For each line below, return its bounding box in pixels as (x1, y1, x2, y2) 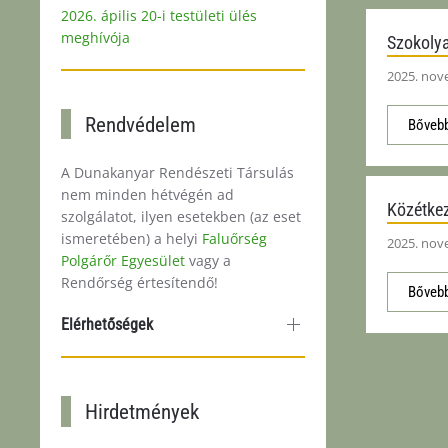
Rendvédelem (85, 112, 197, 137)
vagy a (185, 250, 231, 270)
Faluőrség (198, 228, 267, 248)
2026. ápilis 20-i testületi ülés (61, 5, 257, 25)
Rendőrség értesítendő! (61, 272, 218, 292)
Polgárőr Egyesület (61, 250, 185, 270)
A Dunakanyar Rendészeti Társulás (61, 162, 294, 182)
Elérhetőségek (61, 314, 153, 334)
